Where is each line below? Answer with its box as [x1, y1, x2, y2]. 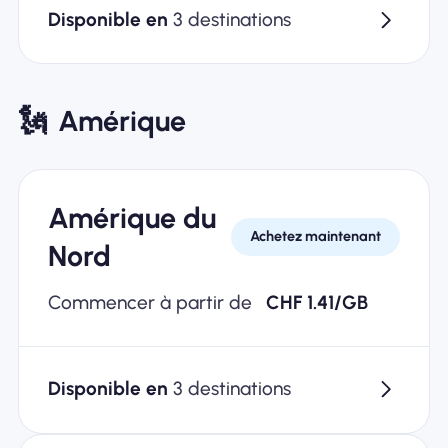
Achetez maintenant [250, 227, 382, 246]
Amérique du [47, 200, 216, 235]
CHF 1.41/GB [266, 290, 369, 314]
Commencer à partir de [47, 290, 257, 314]
